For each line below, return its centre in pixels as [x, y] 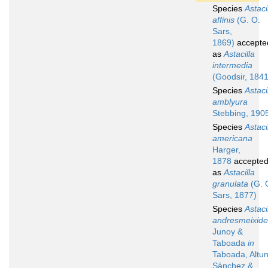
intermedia [232, 66]
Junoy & [228, 232]
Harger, [226, 150]
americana [232, 138]
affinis [223, 20]
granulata [230, 184]
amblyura [230, 102]
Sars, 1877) [234, 195]
